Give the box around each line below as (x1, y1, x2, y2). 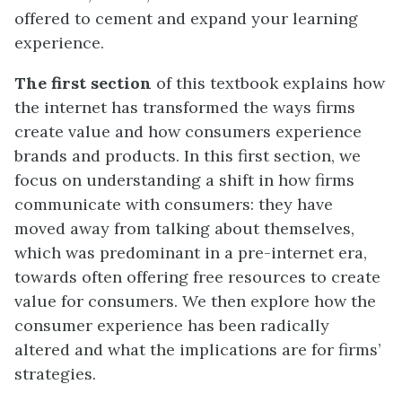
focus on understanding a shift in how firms (14, 170, 354, 190)
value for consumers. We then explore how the (14, 291, 376, 311)
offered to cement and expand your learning (14, 8, 358, 29)
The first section (14, 73, 152, 93)
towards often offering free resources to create (14, 267, 380, 287)
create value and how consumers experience (14, 121, 362, 142)
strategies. (14, 363, 96, 384)
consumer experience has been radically (14, 315, 329, 336)
